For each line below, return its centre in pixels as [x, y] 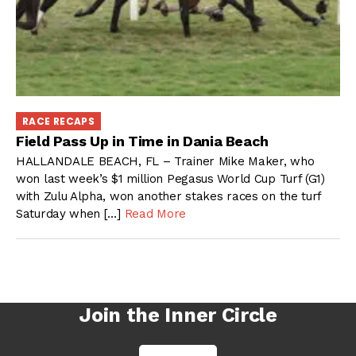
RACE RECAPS [58, 121]
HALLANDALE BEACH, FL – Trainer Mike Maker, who [165, 161]
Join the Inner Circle [178, 315]
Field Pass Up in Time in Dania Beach [143, 141]
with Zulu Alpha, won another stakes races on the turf [169, 196]
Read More [155, 213]
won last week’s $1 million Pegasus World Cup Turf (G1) [170, 178]
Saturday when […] [70, 213]
